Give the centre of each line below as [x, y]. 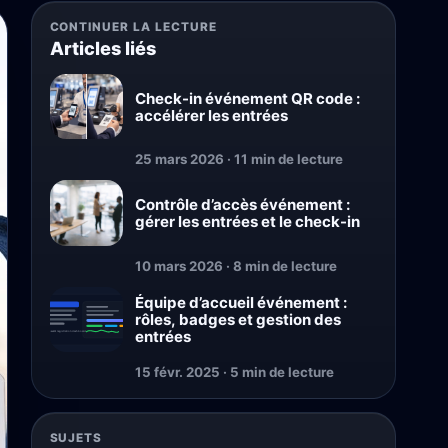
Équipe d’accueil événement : [241, 302]
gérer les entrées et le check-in [248, 221]
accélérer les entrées [212, 115]
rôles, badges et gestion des [238, 319]
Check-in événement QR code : [248, 98]
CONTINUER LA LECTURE [133, 26]
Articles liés [102, 47]
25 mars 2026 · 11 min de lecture [239, 159]
